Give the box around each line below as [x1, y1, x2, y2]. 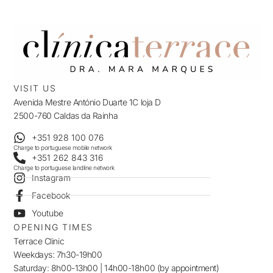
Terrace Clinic [13, 236, 65, 247]
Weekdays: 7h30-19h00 [13, 249, 102, 260]
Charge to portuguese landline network [13, 164, 115, 172]
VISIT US [13, 83, 57, 94]
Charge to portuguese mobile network [13, 144, 112, 152]
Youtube [32, 208, 64, 219]
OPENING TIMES [13, 222, 93, 233]
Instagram [32, 172, 71, 183]
